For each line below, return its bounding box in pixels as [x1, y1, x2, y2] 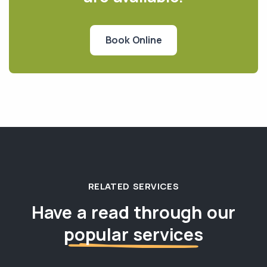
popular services [64, 222, 203, 246]
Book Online [105, 33, 162, 46]
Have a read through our [31, 200, 236, 224]
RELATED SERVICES [88, 179, 179, 193]
